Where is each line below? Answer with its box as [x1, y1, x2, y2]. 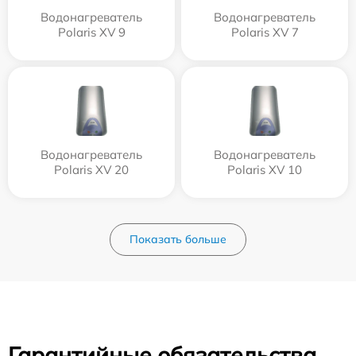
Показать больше [130, 232, 226, 246]
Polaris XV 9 [57, 25, 126, 40]
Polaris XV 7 [230, 25, 299, 40]
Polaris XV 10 [227, 162, 302, 177]
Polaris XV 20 [54, 162, 129, 177]
